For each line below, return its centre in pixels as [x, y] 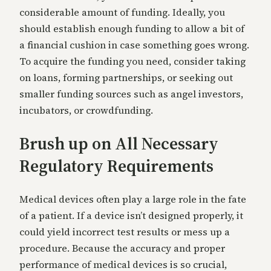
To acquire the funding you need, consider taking [132, 61]
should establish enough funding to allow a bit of [132, 28]
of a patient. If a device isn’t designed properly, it [131, 216]
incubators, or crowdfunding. [87, 110]
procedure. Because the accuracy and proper [122, 248]
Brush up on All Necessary [119, 143]
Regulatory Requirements [116, 165]
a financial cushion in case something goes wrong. [134, 44]
